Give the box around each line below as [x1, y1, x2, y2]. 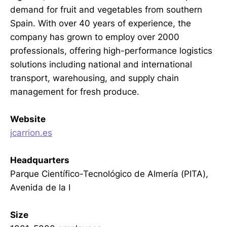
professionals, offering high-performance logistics [10, 45, 212, 56]
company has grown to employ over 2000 [10, 31, 179, 42]
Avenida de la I [10, 182, 70, 193]
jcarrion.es [10, 128, 52, 138]
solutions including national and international [10, 59, 192, 69]
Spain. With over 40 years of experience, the [10, 18, 191, 28]
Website [10, 114, 46, 125]
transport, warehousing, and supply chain [10, 72, 179, 83]
